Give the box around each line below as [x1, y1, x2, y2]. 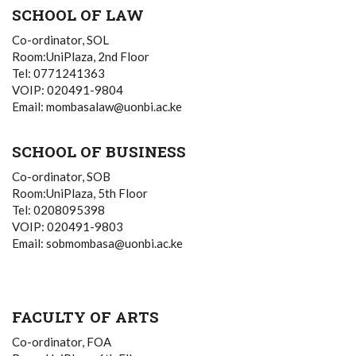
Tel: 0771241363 [12, 66, 105, 80]
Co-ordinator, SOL [12, 33, 109, 47]
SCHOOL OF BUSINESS [12, 141, 186, 161]
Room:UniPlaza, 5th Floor [12, 186, 148, 200]
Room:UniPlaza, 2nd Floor [12, 49, 149, 64]
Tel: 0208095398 [12, 203, 105, 217]
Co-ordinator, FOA [12, 335, 111, 349]
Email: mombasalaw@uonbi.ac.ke [12, 99, 182, 114]
